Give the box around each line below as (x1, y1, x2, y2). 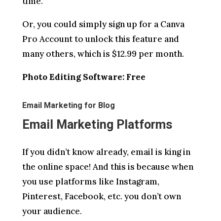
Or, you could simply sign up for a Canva (22, 18, 184, 30)
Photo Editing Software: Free (22, 71, 146, 82)
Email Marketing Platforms (22, 117, 172, 132)
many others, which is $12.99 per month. (22, 48, 184, 59)
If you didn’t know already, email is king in (22, 146, 190, 157)
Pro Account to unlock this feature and (22, 33, 179, 44)
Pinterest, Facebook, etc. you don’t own (22, 190, 181, 202)
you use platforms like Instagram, (22, 176, 159, 187)
